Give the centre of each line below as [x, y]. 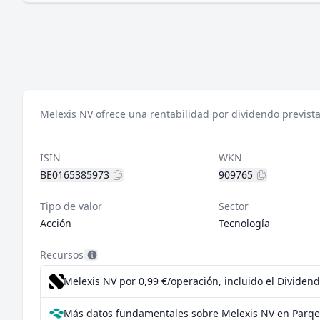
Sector [233, 206]
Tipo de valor [71, 206]
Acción [56, 223]
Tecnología [244, 223]
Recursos [62, 255]
